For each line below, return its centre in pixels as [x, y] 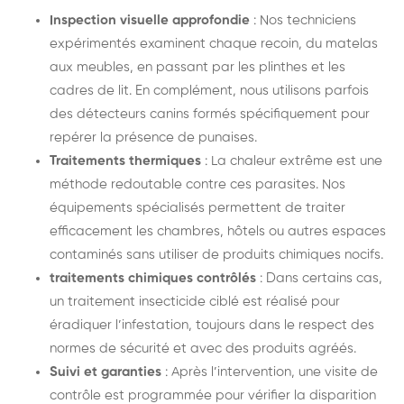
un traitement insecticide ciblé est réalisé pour [195, 301]
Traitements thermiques [127, 161]
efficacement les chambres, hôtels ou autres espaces [218, 231]
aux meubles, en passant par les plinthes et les [197, 67]
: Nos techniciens [303, 20]
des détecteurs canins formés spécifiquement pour [210, 114]
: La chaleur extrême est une [294, 161]
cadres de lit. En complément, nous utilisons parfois [209, 90]
